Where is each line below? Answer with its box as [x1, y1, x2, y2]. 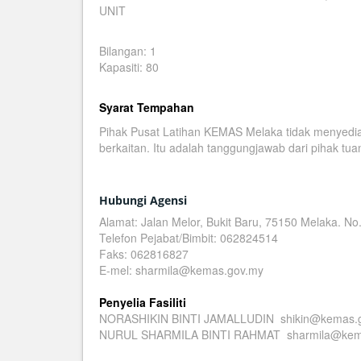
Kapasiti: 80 [99, 59, 159, 75]
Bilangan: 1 [99, 43, 156, 59]
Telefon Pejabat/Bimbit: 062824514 [99, 230, 278, 246]
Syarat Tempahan [99, 99, 194, 115]
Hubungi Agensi [99, 193, 187, 208]
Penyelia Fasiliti [99, 294, 186, 310]
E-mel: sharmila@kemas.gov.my [99, 262, 263, 278]
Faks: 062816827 [99, 246, 189, 262]
